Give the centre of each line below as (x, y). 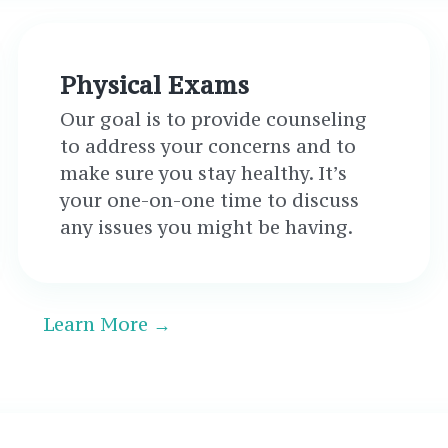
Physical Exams (154, 85)
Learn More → (106, 324)
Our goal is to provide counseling (213, 119)
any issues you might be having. (206, 227)
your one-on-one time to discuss (209, 200)
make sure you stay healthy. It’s (203, 173)
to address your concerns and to (207, 146)
